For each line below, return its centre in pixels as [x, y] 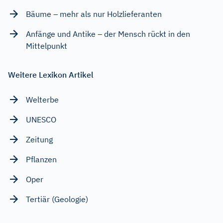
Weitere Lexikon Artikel [51, 74]
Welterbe [42, 99]
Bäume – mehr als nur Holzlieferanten [94, 14]
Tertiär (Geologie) [57, 199]
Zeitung [39, 139]
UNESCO [41, 119]
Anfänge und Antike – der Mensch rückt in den [108, 34]
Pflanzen [41, 159]
